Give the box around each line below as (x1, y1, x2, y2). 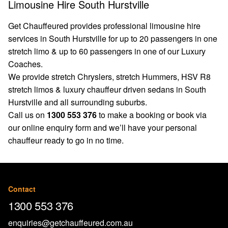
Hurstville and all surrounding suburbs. (8, 96, 147, 108)
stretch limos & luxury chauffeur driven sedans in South (8, 83, 206, 95)
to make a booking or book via (97, 109, 207, 121)
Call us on (8, 109, 47, 121)
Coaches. (8, 58, 43, 70)
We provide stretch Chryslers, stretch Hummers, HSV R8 (8, 71, 211, 82)
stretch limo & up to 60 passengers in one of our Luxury (8, 45, 206, 57)
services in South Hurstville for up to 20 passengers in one (8, 33, 217, 44)
